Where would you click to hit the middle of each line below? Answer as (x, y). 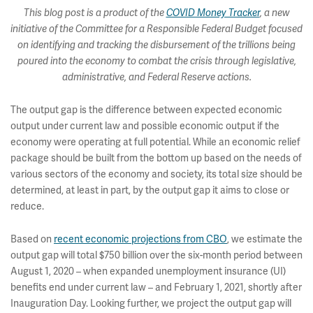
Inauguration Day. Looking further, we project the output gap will (151, 304)
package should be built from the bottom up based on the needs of (156, 158)
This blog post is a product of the (95, 13)
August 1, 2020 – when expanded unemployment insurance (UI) (148, 271)
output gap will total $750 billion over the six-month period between (156, 255)
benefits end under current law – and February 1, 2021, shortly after (156, 287)
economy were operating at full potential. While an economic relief (155, 142)
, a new (275, 13)
